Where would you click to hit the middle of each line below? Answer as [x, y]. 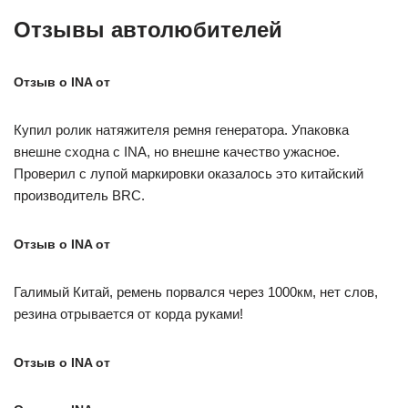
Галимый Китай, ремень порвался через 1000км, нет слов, [196, 292]
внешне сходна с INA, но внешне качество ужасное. [177, 152]
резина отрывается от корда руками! [128, 314]
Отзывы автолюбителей [148, 30]
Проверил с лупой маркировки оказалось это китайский [189, 173]
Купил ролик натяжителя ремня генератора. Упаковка [181, 130]
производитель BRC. [79, 195]
